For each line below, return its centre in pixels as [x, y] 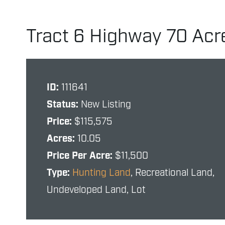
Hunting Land [101, 173]
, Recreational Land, [173, 173]
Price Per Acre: [81, 156]
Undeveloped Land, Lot [96, 190]
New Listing [106, 105]
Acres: [62, 139]
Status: [64, 105]
